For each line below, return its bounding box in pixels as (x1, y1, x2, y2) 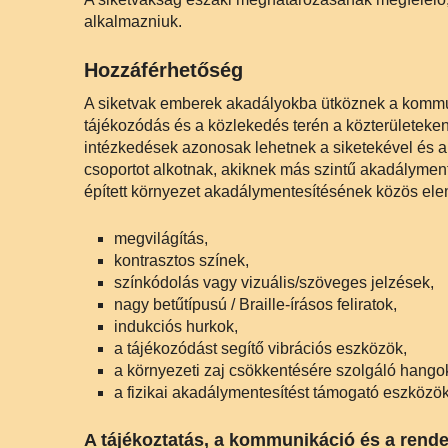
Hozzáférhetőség (84, 59, 243, 81)
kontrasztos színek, (114, 252, 249, 269)
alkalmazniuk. (84, 13, 182, 30)
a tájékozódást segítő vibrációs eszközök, (114, 340, 407, 357)
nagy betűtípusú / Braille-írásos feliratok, (114, 296, 397, 313)
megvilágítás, (114, 230, 208, 247)
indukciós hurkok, (114, 318, 238, 335)
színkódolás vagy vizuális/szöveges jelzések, (114, 274, 434, 291)
